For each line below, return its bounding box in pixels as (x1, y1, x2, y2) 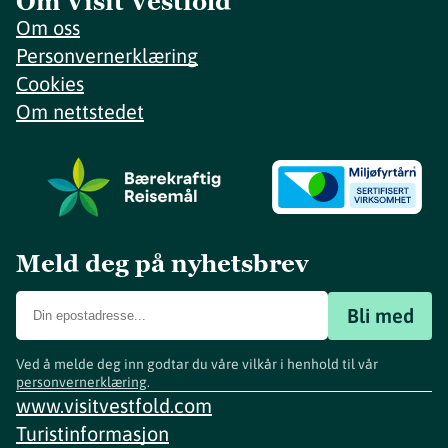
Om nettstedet (16, 100, 144, 123)
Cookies (16, 72, 84, 95)
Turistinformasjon (16, 422, 169, 445)
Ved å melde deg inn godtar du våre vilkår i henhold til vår (16, 356, 378, 372)
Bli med (346, 303, 414, 327)
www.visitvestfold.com (16, 394, 212, 417)
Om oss (16, 16, 80, 39)
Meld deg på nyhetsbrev (16, 248, 309, 279)
